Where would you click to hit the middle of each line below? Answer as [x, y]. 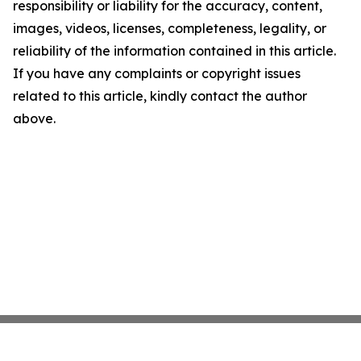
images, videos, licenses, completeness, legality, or [170, 29]
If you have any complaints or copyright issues [157, 74]
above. [34, 119]
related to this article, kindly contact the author [160, 96]
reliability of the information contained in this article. [174, 51]
